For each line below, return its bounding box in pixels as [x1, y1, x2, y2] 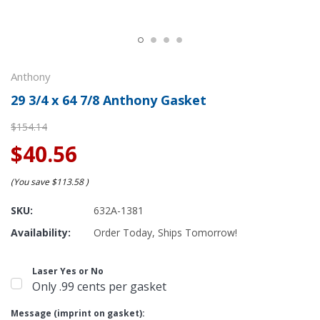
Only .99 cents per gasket [32, 279, 166, 294]
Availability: [11, 226, 71, 239]
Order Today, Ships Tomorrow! [94, 226, 237, 239]
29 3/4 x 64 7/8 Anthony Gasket [11, 91, 206, 109]
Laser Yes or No [32, 265, 104, 277]
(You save [11, 176, 49, 188]
